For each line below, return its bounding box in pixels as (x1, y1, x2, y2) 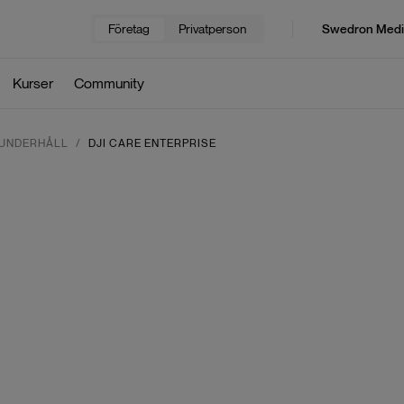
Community (74, 74, 145, 92)
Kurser (12, 74, 53, 92)
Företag (108, 21, 151, 37)
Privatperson (178, 21, 246, 37)
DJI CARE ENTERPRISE (87, 137, 216, 151)
